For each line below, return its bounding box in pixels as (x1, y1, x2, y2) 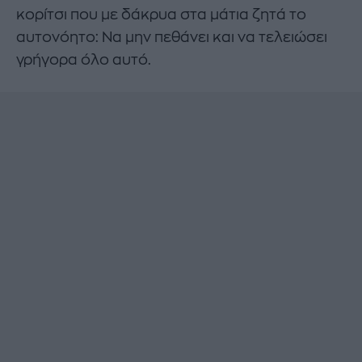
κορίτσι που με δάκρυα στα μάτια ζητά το (16, 6, 306, 22)
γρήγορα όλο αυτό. (16, 52, 151, 67)
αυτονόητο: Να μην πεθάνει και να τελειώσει (16, 29, 327, 44)
